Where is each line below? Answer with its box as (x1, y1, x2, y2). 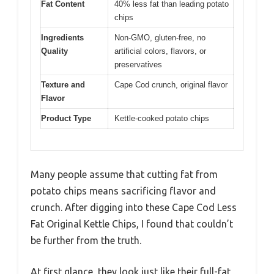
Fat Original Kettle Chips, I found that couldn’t (31, 218, 233, 229)
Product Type (41, 114, 91, 124)
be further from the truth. (31, 234, 141, 246)
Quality (41, 46, 68, 56)
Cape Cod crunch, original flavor (114, 80, 228, 90)
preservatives (114, 60, 162, 70)
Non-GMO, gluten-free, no (114, 33, 206, 43)
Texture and (41, 80, 85, 90)
